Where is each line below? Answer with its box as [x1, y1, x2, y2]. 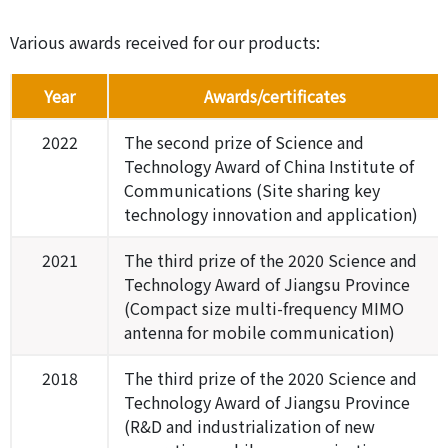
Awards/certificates [204, 83, 346, 108]
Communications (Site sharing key [124, 177, 380, 202]
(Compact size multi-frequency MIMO [124, 295, 404, 320]
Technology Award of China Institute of [124, 153, 414, 178]
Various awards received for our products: [10, 29, 320, 54]
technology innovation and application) [124, 201, 418, 226]
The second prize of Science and [124, 129, 364, 154]
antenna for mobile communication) [124, 319, 395, 344]
